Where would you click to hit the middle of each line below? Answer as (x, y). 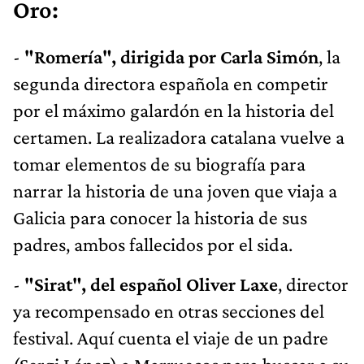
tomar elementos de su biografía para (159, 163)
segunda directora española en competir (171, 83)
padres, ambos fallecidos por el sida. (153, 244)
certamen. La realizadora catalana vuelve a (179, 136)
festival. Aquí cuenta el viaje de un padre (171, 337)
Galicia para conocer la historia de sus (160, 217)
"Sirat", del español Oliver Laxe (149, 284)
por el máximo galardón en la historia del (173, 110)
